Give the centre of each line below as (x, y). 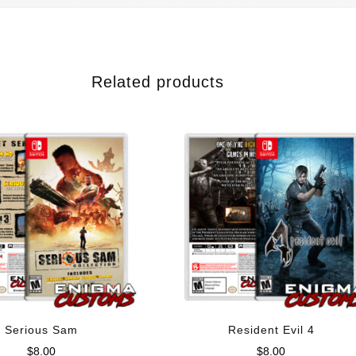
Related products (158, 82)
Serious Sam (41, 330)
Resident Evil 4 (271, 330)
